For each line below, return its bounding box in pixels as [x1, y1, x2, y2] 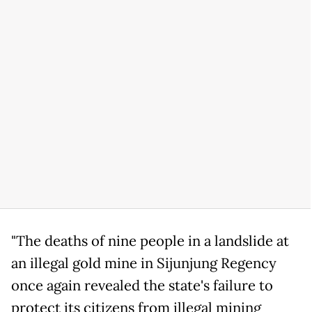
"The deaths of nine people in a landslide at [11, 232, 289, 251]
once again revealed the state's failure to [11, 276, 273, 295]
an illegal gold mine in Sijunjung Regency [11, 254, 276, 273]
